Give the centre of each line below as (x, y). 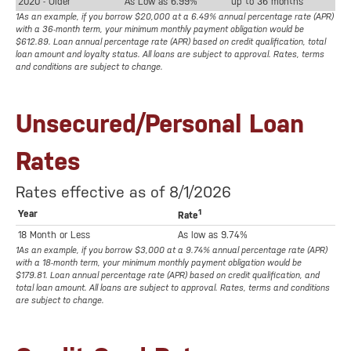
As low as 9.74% (213, 235)
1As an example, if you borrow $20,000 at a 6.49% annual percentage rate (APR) (175, 17)
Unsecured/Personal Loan (160, 124)
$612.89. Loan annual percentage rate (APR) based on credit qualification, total (171, 42)
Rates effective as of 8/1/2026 (123, 192)
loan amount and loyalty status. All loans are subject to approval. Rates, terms (170, 55)
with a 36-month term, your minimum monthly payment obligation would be (160, 30)
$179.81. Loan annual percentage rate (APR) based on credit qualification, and (168, 276)
